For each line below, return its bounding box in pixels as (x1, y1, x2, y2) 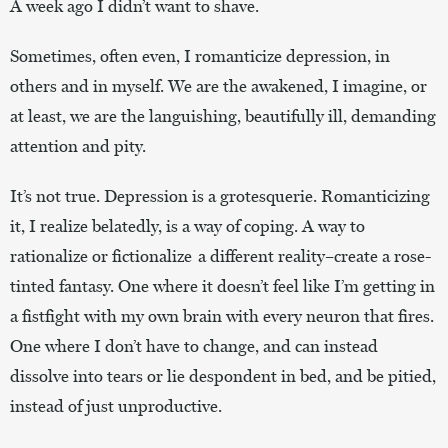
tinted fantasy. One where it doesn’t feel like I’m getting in (10, 275, 435, 296)
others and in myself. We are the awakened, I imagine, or (10, 75, 427, 96)
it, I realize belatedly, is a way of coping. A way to (10, 215, 365, 236)
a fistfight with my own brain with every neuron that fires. (10, 305, 434, 326)
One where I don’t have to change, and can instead (10, 335, 378, 356)
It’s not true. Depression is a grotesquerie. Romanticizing (10, 185, 430, 206)
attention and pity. (10, 135, 148, 156)
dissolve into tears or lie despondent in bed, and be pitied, (10, 365, 436, 386)
